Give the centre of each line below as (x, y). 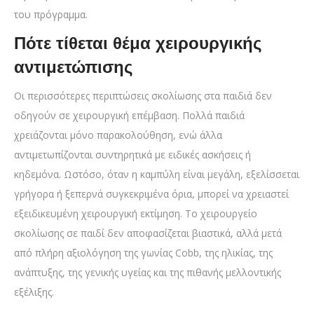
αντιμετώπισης (73, 67)
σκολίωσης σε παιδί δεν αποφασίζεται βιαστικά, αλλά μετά (148, 233)
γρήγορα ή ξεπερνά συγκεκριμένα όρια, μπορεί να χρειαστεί (151, 194)
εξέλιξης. (34, 292)
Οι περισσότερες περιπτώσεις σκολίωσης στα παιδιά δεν (143, 96)
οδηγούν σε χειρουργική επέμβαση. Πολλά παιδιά (129, 116)
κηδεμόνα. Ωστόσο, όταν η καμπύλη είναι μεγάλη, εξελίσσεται (157, 175)
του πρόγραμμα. (51, 15)
